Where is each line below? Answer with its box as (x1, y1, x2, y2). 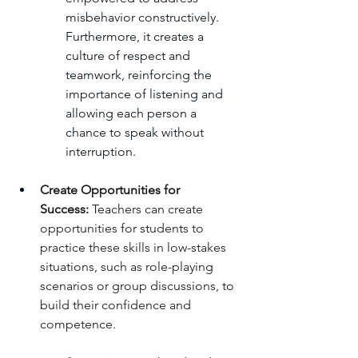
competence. (40, 316, 116, 332)
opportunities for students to (40, 221, 207, 237)
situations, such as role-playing (40, 259, 217, 275)
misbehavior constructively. (66, 10, 222, 26)
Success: (40, 201, 89, 217)
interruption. (66, 144, 136, 160)
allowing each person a (66, 105, 200, 121)
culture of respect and (66, 48, 193, 64)
